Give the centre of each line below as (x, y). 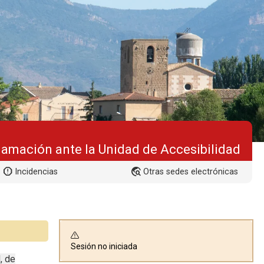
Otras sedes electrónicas (190, 171)
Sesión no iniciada (104, 246)
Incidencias (37, 171)
